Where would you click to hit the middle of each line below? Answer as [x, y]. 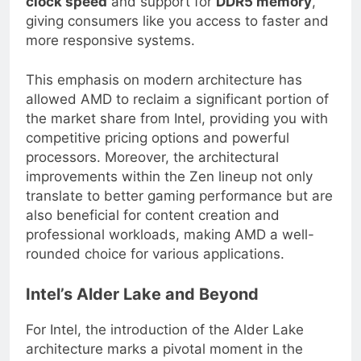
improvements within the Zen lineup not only [169, 190]
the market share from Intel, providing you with [177, 132]
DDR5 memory [264, 14]
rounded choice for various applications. [155, 267]
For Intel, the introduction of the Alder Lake [165, 342]
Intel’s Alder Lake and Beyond [142, 307]
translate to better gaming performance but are [179, 209]
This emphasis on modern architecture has [164, 93]
